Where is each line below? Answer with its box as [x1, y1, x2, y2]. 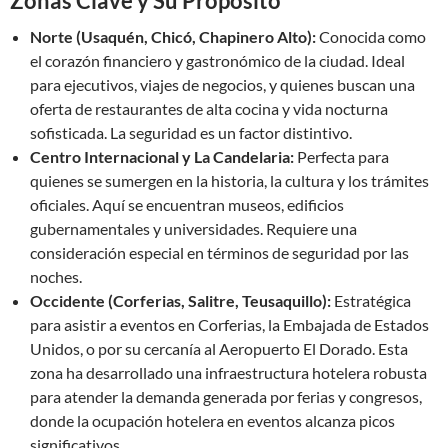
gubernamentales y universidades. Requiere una [30, 219, 357, 238]
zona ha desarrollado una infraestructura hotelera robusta [30, 363, 427, 382]
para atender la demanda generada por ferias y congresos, [30, 387, 422, 406]
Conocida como [316, 27, 426, 46]
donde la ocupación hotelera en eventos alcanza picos [30, 411, 395, 430]
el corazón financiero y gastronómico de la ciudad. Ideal [30, 51, 405, 70]
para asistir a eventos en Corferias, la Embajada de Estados [30, 315, 429, 334]
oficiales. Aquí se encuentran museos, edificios [30, 195, 344, 214]
